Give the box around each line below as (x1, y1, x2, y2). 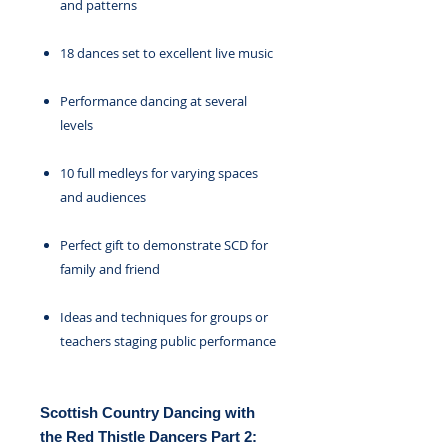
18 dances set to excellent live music (60, 44, 273, 62)
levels (60, 116, 93, 134)
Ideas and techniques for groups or (60, 308, 268, 326)
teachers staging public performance (60, 332, 276, 350)
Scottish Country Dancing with (40, 404, 255, 421)
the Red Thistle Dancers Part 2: (40, 428, 257, 445)
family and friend (60, 260, 160, 278)
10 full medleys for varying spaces (60, 164, 258, 182)
